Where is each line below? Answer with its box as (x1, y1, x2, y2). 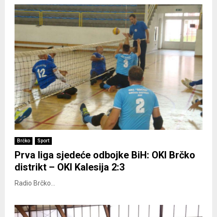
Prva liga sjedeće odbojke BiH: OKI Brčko (15, 149, 195, 161)
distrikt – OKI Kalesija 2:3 (15, 161, 124, 173)
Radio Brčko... (15, 179, 55, 187)
